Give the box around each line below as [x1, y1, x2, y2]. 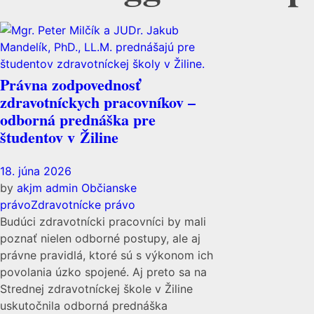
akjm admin [17, 180, 81, 195]
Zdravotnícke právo [31, 197, 135, 212]
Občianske [81, 180, 137, 195]
